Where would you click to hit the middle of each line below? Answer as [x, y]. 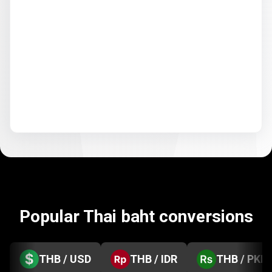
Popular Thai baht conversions [136, 216]
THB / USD [65, 259]
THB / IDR [154, 259]
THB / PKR [242, 259]
